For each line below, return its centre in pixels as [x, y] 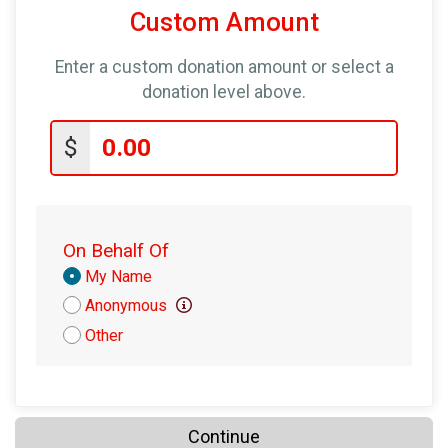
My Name [118, 276]
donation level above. [224, 91]
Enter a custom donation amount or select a [224, 66]
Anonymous [128, 305]
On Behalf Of [116, 250]
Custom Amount [224, 22]
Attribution [103, 295]
